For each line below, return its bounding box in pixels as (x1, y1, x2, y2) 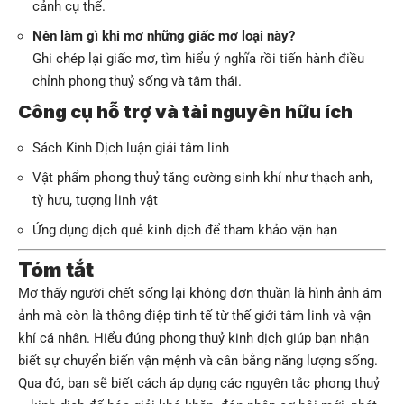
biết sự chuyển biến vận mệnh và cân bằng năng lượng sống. (18, 353, 378, 370)
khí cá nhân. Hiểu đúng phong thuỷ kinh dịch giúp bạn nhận (18, 330, 369, 347)
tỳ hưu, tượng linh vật (32, 191, 158, 208)
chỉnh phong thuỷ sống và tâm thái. (32, 73, 242, 90)
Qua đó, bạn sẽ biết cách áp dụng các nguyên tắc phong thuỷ (18, 375, 380, 392)
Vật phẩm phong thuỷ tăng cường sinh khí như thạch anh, (32, 169, 372, 186)
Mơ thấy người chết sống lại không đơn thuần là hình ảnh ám (18, 285, 381, 302)
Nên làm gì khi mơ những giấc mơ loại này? (32, 28, 295, 45)
